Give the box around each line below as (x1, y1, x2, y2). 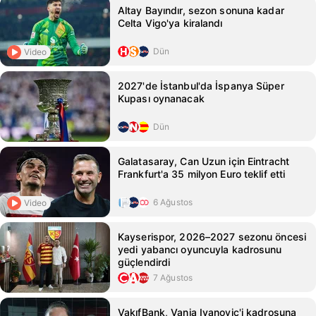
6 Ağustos (153, 197, 193, 207)
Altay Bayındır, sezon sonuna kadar (118, 4, 284, 16)
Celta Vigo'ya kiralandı (118, 17, 223, 29)
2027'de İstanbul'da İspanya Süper (118, 80, 284, 92)
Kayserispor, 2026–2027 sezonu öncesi (118, 231, 307, 243)
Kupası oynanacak (118, 92, 205, 104)
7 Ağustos (153, 272, 193, 283)
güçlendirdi (118, 256, 171, 268)
